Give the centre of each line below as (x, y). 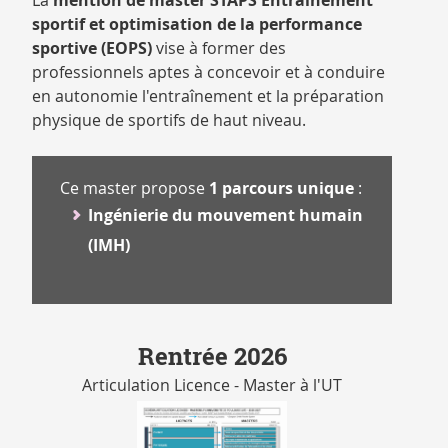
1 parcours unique (281, 188)
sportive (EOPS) (92, 48)
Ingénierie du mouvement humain (225, 215)
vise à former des (219, 48)
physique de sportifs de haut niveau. (169, 120)
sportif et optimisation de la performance (197, 24)
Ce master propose (132, 188)
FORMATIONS (62, 53)
